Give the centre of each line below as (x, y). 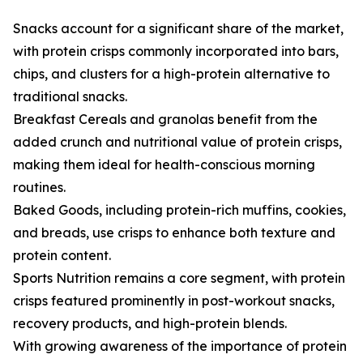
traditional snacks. (70, 97)
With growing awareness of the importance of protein (180, 346)
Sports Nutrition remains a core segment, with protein (179, 278)
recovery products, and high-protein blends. (150, 324)
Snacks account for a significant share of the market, (178, 29)
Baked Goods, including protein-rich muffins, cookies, (179, 210)
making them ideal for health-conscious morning (164, 165)
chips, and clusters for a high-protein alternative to (171, 74)
